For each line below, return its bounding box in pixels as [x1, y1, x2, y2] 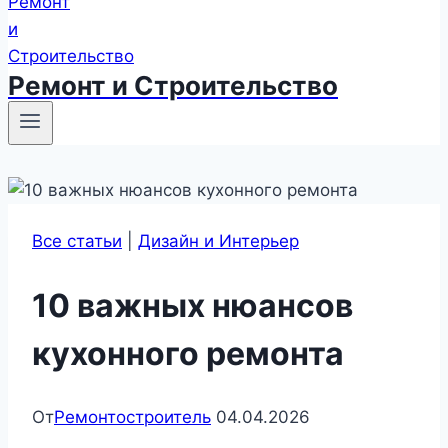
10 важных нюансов [32, 285, 353, 325]
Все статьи [32, 231, 122, 252]
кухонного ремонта [32, 333, 344, 373]
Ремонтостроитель [54, 407, 211, 428]
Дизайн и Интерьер [138, 231, 299, 252]
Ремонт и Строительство [8, 70, 338, 101]
